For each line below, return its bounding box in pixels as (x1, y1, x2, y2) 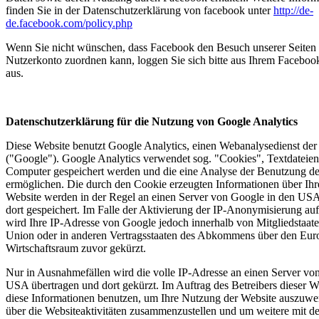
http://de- (273, 4, 313, 16)
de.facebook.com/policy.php (6, 17, 132, 29)
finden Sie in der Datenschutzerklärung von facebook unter (6, 4, 273, 16)
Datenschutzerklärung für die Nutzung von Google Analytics (6, 115, 298, 127)
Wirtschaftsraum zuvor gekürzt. (6, 242, 146, 254)
